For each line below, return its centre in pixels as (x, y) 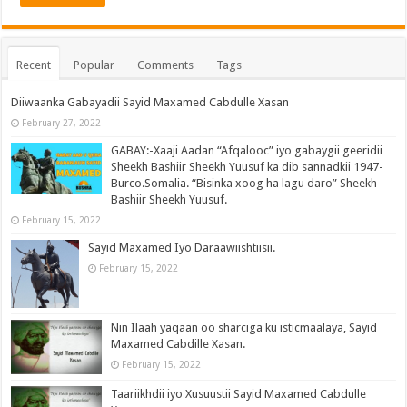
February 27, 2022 (62, 123)
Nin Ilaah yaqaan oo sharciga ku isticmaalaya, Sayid (244, 328)
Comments (166, 65)
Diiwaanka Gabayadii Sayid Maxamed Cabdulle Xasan (150, 103)
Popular (94, 65)
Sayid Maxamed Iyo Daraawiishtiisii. (182, 248)
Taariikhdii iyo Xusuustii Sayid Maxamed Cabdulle (239, 394)
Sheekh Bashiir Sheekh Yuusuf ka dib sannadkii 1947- (248, 167)
